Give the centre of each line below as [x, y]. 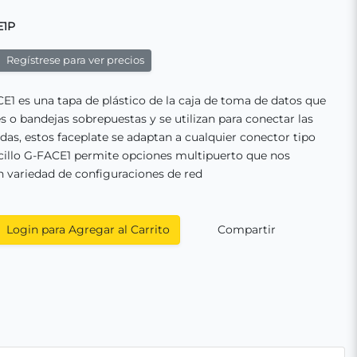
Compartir [245, 229]
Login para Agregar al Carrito [86, 229]
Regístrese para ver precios [74, 60]
